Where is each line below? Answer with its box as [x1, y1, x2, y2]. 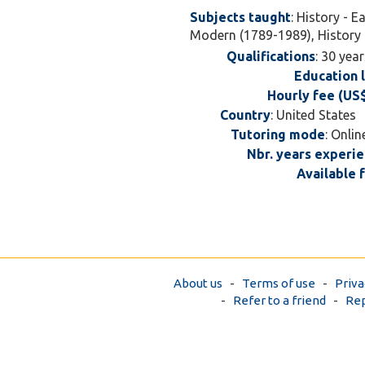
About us [174, 276, 222, 290]
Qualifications [226, 49, 315, 64]
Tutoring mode [230, 127, 325, 142]
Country [219, 108, 270, 122]
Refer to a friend [233, 293, 326, 307]
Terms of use [242, 276, 315, 290]
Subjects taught [190, 10, 291, 24]
